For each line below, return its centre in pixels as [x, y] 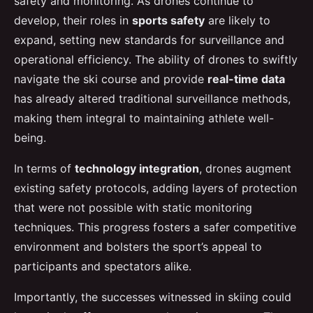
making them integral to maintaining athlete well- [144, 118]
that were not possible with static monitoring [133, 207]
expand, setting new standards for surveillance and [149, 39]
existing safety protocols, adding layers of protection [155, 188]
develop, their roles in [73, 20]
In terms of [44, 168]
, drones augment [245, 168]
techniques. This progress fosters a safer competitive [155, 227]
